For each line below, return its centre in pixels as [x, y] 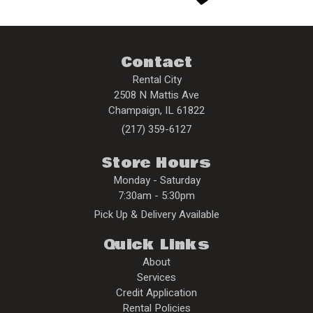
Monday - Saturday [156, 180]
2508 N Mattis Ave [156, 95]
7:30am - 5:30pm [156, 196]
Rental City [156, 80]
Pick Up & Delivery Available [156, 214]
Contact [156, 63]
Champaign [134, 110]
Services [156, 277]
